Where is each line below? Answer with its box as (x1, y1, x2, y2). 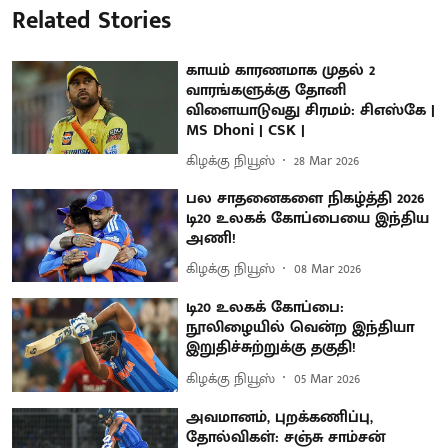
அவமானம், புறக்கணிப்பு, (186, 403, 374, 431)
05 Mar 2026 (294, 366, 361, 390)
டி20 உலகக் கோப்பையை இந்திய (186, 204, 430, 232)
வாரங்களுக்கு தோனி (186, 76, 347, 104)
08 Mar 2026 (294, 257, 362, 281)
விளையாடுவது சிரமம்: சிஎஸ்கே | (186, 96, 436, 124)
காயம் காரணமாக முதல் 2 (186, 56, 376, 84)
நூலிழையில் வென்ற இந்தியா (186, 314, 415, 342)
